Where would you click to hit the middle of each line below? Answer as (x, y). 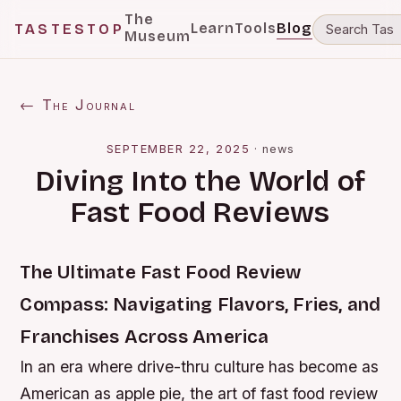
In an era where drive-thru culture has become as (200, 367)
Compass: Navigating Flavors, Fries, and (200, 305)
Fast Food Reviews (200, 213)
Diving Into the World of (200, 181)
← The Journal (78, 105)
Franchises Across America (145, 337)
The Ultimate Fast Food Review (161, 273)
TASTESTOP (69, 29)
